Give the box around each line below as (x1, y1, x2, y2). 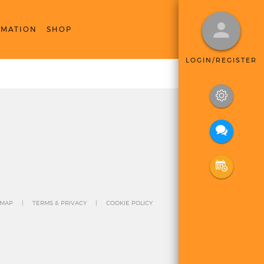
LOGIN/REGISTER (186, 57, 257, 64)
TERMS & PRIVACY (32, 200, 87, 207)
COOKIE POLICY (105, 200, 153, 207)
